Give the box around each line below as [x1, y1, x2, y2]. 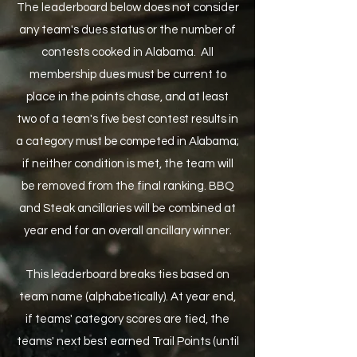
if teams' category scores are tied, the [25, 313, 229, 325]
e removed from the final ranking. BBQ [27, 180, 234, 192]
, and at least [160, 91, 229, 103]
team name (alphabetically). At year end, [19, 291, 236, 303]
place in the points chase [26, 91, 161, 103]
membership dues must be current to [29, 69, 226, 80]
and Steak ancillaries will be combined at [19, 202, 236, 214]
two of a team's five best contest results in [17, 113, 238, 125]
